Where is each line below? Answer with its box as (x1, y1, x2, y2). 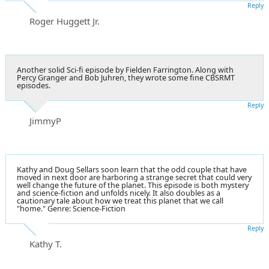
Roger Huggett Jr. (29, 14, 100, 27)
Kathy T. (29, 237, 62, 250)
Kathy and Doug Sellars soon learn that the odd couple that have (17, 164, 247, 175)
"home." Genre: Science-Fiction (17, 203, 125, 214)
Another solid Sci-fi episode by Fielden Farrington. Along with (17, 64, 234, 75)
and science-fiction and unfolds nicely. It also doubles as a (17, 187, 220, 198)
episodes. (17, 80, 50, 91)
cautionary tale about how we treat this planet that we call (17, 195, 223, 206)
